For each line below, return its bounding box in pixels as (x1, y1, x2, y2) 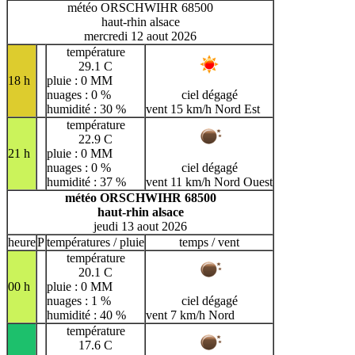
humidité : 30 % (47, 101, 126, 116)
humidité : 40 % (47, 307, 126, 322)
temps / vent (179, 235, 239, 249)
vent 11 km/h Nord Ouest (146, 174, 273, 189)
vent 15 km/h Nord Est (146, 101, 260, 116)
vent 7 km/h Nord (146, 307, 235, 322)
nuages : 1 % (47, 293, 111, 307)
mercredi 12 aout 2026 (84, 29, 197, 43)
